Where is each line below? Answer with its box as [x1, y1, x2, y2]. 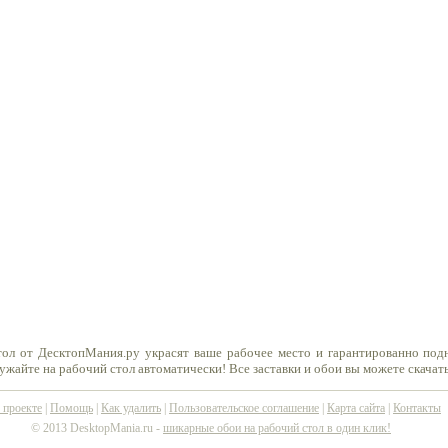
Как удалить [101, 401, 161, 415]
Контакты [393, 401, 441, 415]
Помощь [50, 401, 93, 415]
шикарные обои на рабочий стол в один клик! [163, 421, 391, 435]
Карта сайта [327, 401, 385, 415]
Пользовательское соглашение [169, 401, 319, 415]
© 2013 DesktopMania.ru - [31, 421, 163, 435]
